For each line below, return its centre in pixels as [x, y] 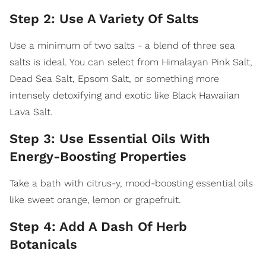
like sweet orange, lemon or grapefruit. [95, 200]
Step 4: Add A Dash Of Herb [98, 227]
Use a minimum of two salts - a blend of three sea [122, 46]
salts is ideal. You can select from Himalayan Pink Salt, [131, 62]
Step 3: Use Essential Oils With [110, 139]
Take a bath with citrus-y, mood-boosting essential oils [131, 183]
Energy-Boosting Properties [98, 157]
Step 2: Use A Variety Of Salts [104, 19]
